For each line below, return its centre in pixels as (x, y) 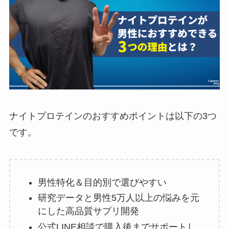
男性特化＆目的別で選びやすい (102, 182)
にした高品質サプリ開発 (88, 211)
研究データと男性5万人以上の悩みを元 (118, 198)
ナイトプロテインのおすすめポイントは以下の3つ (113, 116)
